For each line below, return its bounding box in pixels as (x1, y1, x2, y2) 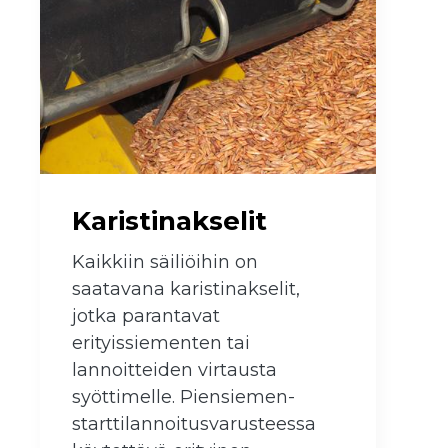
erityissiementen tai (72, 332, 250, 355)
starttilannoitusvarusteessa (72, 413, 316, 436)
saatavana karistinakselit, (72, 278, 300, 301)
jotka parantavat (72, 305, 220, 328)
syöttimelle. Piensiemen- (72, 386, 295, 409)
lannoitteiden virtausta (72, 359, 277, 382)
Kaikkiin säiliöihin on (72, 251, 258, 274)
